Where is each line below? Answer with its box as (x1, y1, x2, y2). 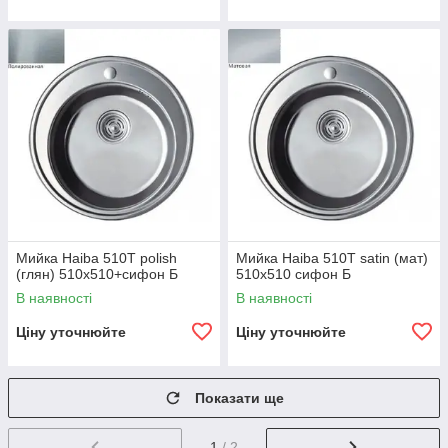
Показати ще (195, 390, 284, 406)
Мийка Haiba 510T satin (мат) (236, 250, 428, 266)
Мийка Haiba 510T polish (16, 250, 177, 266)
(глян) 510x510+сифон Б (16, 266, 178, 282)
